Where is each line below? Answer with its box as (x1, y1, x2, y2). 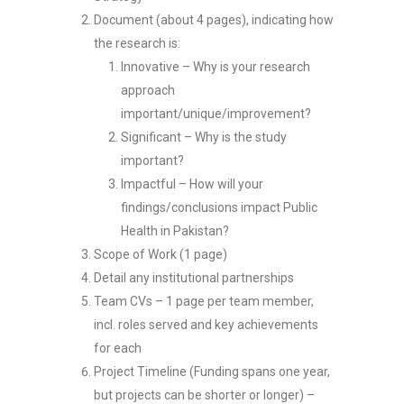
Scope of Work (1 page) (94, 247, 227, 262)
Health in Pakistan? (121, 224, 229, 238)
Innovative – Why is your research (121, 60, 310, 74)
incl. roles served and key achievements (94, 317, 318, 332)
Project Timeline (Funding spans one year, (94, 364, 330, 379)
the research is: (94, 36, 180, 50)
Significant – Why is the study (121, 130, 287, 144)
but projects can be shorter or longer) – (94, 388, 315, 402)
